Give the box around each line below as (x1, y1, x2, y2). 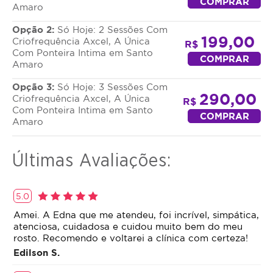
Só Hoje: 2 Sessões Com (57, 24, 168, 35)
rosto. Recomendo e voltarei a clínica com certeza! (13, 233, 248, 244)
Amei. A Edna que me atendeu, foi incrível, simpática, (13, 210, 259, 221)
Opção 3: (12, 82, 57, 93)
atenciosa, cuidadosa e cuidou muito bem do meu (13, 221, 243, 232)
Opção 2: (12, 24, 57, 35)
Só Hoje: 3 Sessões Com (57, 82, 168, 93)
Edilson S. (13, 247, 60, 258)
